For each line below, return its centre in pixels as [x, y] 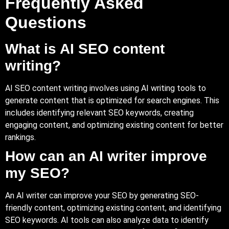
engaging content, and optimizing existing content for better [114, 125]
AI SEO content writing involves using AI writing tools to [106, 88]
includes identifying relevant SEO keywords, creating [99, 112]
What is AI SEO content [85, 49]
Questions [46, 22]
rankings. [20, 137]
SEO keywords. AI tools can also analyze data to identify [107, 220]
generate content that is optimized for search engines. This [112, 100]
